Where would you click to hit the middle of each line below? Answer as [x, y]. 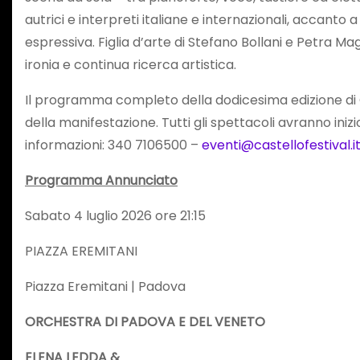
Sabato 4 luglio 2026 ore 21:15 [115, 215]
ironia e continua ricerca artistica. [131, 64]
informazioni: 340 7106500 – [113, 145]
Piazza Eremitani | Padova [105, 286]
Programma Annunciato [101, 180]
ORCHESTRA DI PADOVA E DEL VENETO [145, 321]
